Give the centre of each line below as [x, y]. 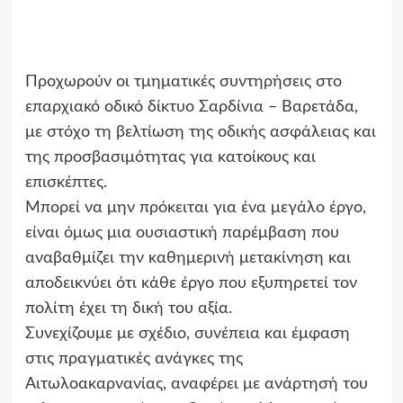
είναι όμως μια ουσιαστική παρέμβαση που [182, 233]
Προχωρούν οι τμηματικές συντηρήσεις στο [183, 82]
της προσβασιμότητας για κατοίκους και [170, 158]
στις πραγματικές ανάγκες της [134, 359]
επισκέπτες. [66, 183]
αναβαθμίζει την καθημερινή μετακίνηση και [188, 259]
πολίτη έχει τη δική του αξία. [128, 309]
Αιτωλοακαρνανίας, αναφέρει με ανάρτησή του [196, 385]
